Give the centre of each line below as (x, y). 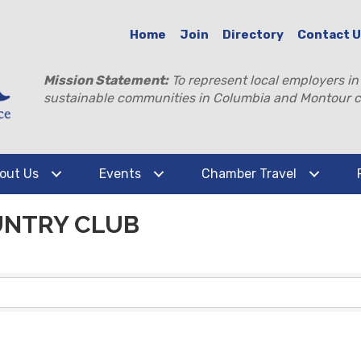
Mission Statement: (106, 80)
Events (120, 174)
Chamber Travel (249, 174)
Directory (253, 34)
